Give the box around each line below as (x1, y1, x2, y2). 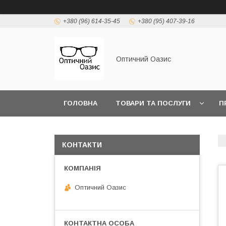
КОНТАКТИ (62, 141, 102, 149)
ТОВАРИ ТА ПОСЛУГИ (116, 99, 191, 107)
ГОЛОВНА (64, 99, 97, 107)
